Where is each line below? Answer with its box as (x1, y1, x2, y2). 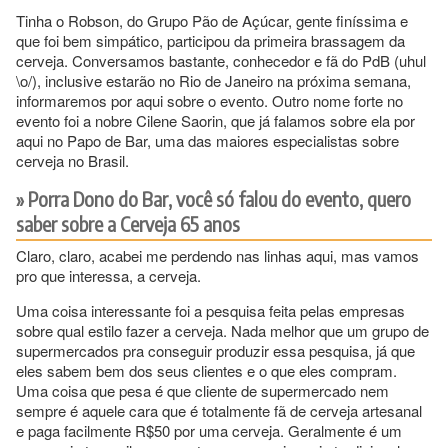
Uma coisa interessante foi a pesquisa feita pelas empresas (16, 300, 405, 322)
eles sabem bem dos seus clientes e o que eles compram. (16, 360, 397, 382)
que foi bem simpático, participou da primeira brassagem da (16, 30, 405, 52)
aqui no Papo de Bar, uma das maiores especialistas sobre (16, 130, 399, 152)
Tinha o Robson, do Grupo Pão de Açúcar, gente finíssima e (16, 10, 408, 32)
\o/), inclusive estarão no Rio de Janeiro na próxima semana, (16, 70, 411, 92)
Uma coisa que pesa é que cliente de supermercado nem (16, 380, 389, 402)
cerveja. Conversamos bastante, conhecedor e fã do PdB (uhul (16, 50, 426, 72)
